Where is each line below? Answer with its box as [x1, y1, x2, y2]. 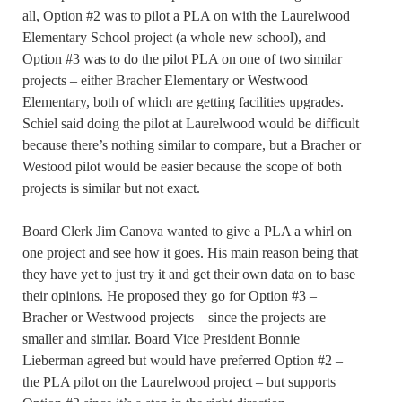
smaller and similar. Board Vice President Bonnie [22, 330, 300, 346]
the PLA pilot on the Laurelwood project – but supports [22, 373, 336, 389]
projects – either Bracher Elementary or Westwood [22, 72, 308, 88]
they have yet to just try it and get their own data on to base [22, 266, 355, 282]
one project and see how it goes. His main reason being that [22, 244, 358, 260]
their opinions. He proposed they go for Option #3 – [22, 287, 317, 303]
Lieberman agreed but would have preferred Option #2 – [22, 352, 343, 368]
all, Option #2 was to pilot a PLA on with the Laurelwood [22, 7, 350, 23]
